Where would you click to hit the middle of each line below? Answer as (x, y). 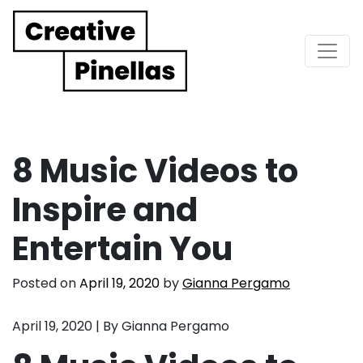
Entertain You (122, 248)
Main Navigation (123, 65)
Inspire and (105, 209)
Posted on (46, 283)
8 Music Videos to (155, 171)
